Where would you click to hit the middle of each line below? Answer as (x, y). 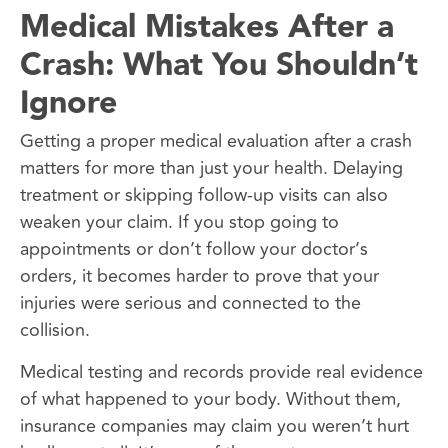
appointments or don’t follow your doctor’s (194, 249)
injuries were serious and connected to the (190, 303)
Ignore (68, 104)
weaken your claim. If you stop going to (179, 222)
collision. (55, 330)
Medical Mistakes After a (207, 28)
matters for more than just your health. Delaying (211, 168)
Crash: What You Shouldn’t (219, 66)
